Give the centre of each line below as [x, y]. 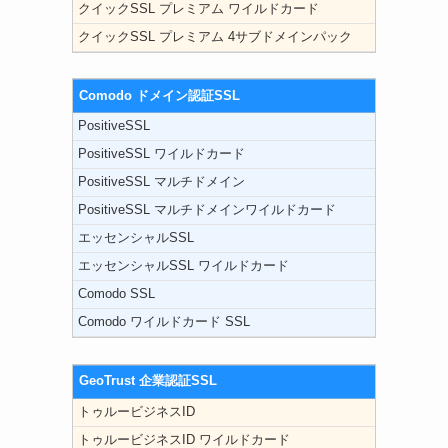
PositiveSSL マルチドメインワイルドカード [207, 210]
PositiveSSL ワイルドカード [161, 154]
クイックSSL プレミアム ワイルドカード [198, 9]
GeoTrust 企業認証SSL [148, 381]
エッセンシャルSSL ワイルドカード [183, 266]
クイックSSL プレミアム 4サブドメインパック [215, 37]
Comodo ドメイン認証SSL [160, 95]
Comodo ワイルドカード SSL [164, 322]
